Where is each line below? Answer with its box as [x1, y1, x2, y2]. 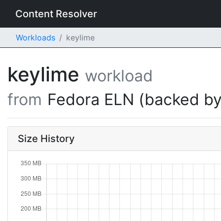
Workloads [16, 33, 55, 42]
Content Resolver [15, 8, 97, 20]
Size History [18, 133, 74, 145]
